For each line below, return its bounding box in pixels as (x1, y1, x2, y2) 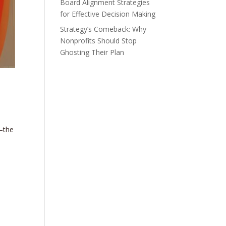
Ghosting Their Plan (60, 47, 125, 57)
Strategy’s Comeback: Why (60, 24, 147, 34)
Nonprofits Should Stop (60, 36, 137, 45)
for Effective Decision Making (60, 9, 156, 19)
